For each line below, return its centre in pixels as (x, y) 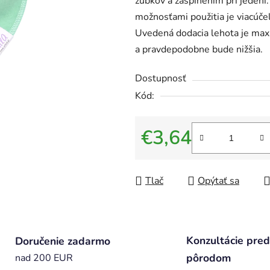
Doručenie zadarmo (62, 241)
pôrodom (209, 258)
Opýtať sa (218, 181)
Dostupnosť (161, 79)
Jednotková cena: (177, 157)
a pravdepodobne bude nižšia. (199, 50)
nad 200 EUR (44, 258)
